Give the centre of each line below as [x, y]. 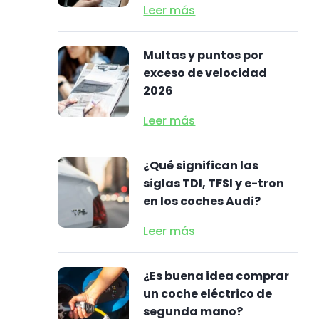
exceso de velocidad [205, 73]
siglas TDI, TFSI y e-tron [214, 183]
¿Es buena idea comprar [216, 276]
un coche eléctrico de [208, 294]
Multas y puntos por [204, 55]
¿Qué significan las [201, 166]
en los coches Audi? [202, 201]
